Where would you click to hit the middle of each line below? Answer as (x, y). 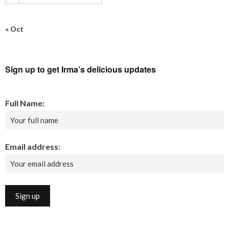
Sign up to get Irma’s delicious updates (81, 69)
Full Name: (25, 103)
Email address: (33, 146)
